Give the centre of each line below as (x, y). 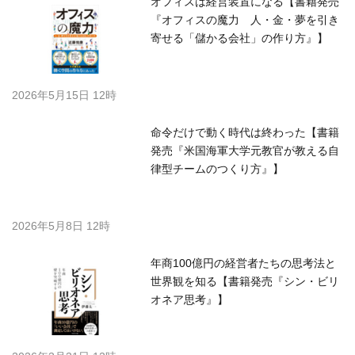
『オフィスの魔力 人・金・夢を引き (245, 20)
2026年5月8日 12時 (61, 226)
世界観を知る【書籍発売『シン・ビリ (245, 282)
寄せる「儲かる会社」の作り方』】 (239, 38)
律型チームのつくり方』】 (217, 169)
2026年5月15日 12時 (64, 95)
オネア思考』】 (189, 300)
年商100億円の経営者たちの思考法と (243, 263)
